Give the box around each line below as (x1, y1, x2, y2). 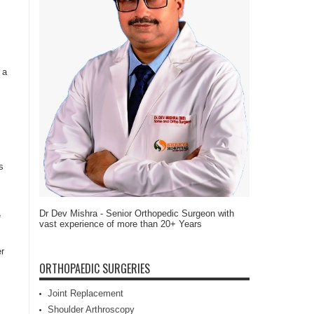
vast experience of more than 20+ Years (39, 218, 202, 229)
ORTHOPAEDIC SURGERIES (39, 259, 150, 277)
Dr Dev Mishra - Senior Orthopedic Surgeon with (39, 207, 234, 219)
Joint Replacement (48, 287, 123, 299)
